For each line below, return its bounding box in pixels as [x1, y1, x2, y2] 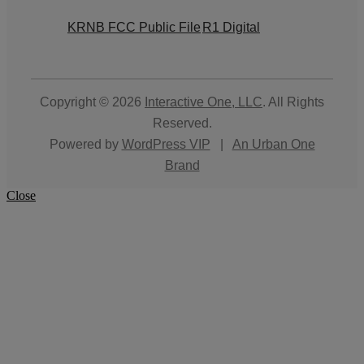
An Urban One [232, 136, 315, 151]
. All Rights [262, 94, 324, 109]
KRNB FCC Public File [67, 19, 201, 34]
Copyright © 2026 [40, 94, 145, 109]
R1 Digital [202, 19, 260, 34]
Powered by [49, 136, 122, 151]
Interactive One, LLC [145, 94, 262, 109]
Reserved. [152, 115, 212, 130]
